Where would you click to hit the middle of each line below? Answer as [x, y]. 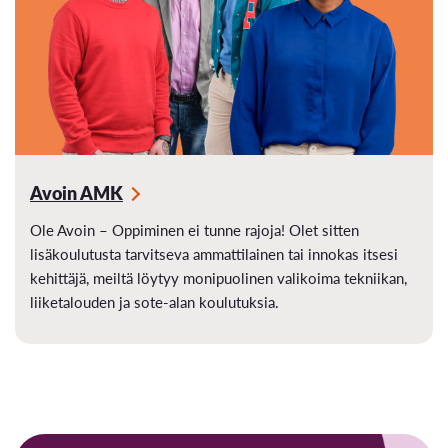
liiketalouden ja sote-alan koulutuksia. [154, 301]
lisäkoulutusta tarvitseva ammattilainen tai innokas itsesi [214, 253]
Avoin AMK [76, 192]
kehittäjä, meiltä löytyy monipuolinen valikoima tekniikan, [218, 277]
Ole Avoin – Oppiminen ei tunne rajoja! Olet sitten [194, 229]
